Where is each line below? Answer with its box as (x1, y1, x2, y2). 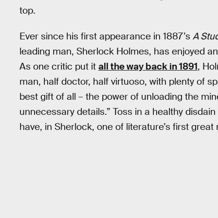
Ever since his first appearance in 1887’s (19, 30, 193, 42)
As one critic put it (19, 60, 98, 73)
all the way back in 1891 (98, 60, 198, 73)
